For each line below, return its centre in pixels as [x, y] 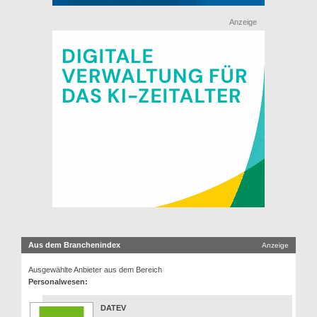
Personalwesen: [58, 282]
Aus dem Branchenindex [74, 245]
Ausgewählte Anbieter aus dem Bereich [95, 270]
